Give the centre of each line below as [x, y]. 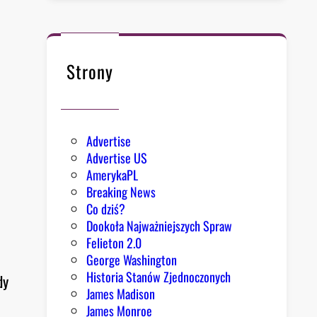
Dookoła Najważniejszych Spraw [160, 226]
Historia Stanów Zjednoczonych [159, 277]
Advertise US [117, 158]
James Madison [121, 294]
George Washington [132, 260]
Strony [90, 71]
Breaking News [121, 192]
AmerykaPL [113, 175]
